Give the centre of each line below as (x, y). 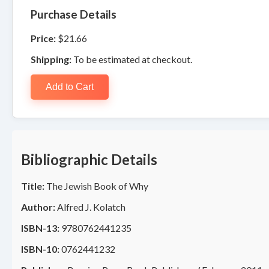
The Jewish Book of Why (96, 186)
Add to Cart (70, 86)
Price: (43, 38)
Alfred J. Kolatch (90, 207)
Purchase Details (74, 14)
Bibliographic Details (89, 160)
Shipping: (51, 59)
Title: (33, 186)
